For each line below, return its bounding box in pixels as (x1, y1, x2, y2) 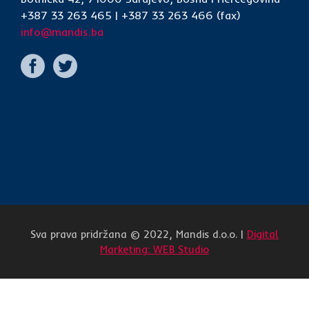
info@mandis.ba (21, 25, 103, 39)
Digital (247, 228, 279, 241)
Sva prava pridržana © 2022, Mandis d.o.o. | (30, 228, 247, 241)
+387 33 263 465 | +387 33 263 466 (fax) (21, 8, 241, 23)
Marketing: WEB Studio (100, 243, 209, 257)
